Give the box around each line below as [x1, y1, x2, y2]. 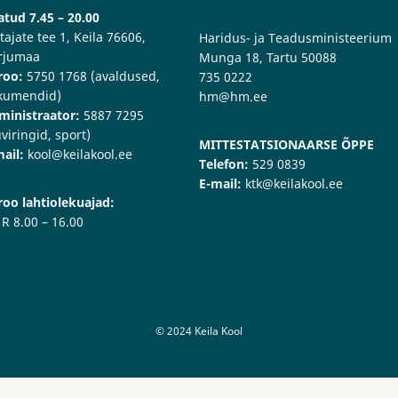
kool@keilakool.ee [24, 146, 132, 163]
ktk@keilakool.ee [242, 175, 343, 193]
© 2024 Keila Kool [155, 323, 243, 339]
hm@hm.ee [199, 88, 267, 106]
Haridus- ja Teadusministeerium [199, 29, 392, 47]
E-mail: [199, 175, 242, 193]
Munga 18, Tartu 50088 [199, 49, 337, 67]
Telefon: [199, 155, 249, 173]
